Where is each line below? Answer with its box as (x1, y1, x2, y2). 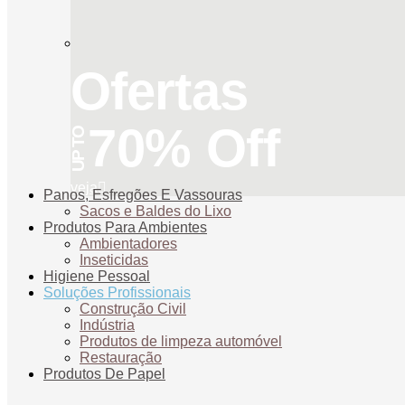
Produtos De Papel (43, 366, 165, 382)
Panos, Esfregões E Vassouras (43, 187, 242, 203)
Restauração (80, 350, 162, 366)
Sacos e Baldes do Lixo (80, 203, 231, 220)
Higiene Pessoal (43, 268, 150, 285)
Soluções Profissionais (43, 285, 191, 301)
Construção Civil (80, 301, 186, 317)
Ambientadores (80, 236, 177, 252)
